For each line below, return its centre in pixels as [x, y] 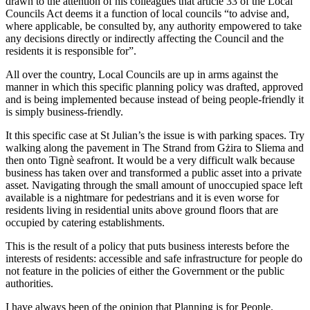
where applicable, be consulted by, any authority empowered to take [154, 26]
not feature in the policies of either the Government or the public [145, 271]
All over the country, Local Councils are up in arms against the [142, 74]
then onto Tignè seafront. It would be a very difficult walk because [150, 160]
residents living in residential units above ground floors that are [142, 210]
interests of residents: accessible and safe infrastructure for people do [154, 258]
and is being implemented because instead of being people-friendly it [155, 99]
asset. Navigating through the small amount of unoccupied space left [154, 185]
